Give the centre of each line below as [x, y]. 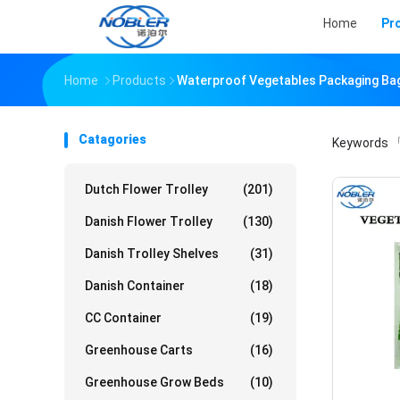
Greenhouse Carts [139, 350]
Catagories [112, 139]
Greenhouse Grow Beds [154, 382]
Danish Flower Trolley [149, 221]
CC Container [123, 318]
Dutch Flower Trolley [146, 189]
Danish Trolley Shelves [152, 254]
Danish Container [135, 286]
